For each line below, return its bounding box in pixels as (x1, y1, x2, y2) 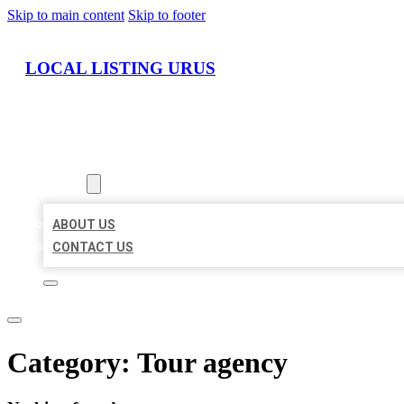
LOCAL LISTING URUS (25, 58, 216, 78)
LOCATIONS (43, 154, 115, 170)
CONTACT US (52, 240, 133, 255)
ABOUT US (52, 217, 115, 233)
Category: (7, 345, 137, 379)
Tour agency (137, 345, 288, 379)
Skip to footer (128, 7, 206, 23)
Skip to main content (7, 7, 124, 23)
